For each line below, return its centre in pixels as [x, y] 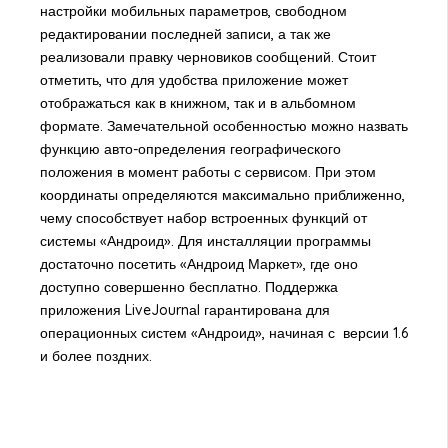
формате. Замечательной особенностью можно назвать [223, 126]
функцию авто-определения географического [190, 149]
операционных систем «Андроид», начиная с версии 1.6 [223, 333]
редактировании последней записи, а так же [185, 34]
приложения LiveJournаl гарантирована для [184, 310]
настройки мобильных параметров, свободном [193, 11]
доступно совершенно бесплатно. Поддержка [188, 287]
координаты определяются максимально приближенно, [222, 195]
